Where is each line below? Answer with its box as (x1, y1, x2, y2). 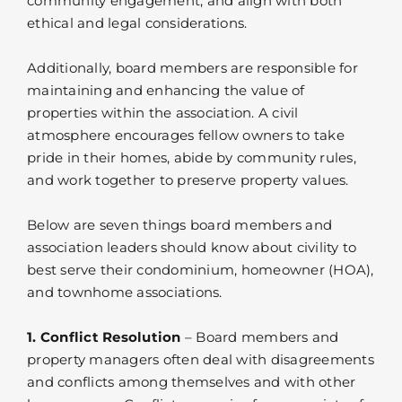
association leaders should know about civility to (27, 239, 357, 257)
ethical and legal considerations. (27, 14, 248, 32)
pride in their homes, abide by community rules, (27, 149, 356, 167)
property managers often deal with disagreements (27, 351, 374, 369)
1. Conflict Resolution (27, 328, 181, 346)
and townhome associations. (27, 284, 223, 301)
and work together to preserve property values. (27, 171, 349, 189)
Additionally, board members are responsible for (27, 59, 358, 77)
